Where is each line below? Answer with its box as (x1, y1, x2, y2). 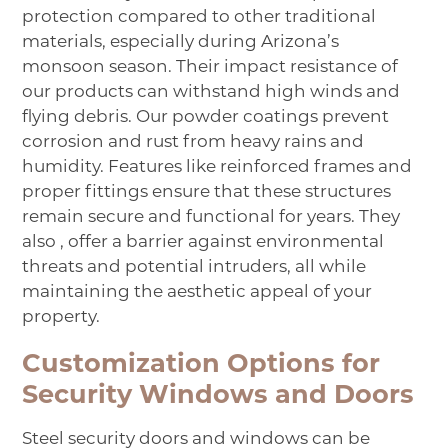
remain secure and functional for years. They (22, 209, 401, 227)
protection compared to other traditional (22, 9, 377, 27)
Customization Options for (22, 353, 381, 379)
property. (22, 309, 101, 327)
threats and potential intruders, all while (22, 259, 367, 277)
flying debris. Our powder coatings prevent (22, 109, 390, 127)
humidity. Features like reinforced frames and (22, 159, 413, 177)
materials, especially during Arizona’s (22, 34, 340, 52)
